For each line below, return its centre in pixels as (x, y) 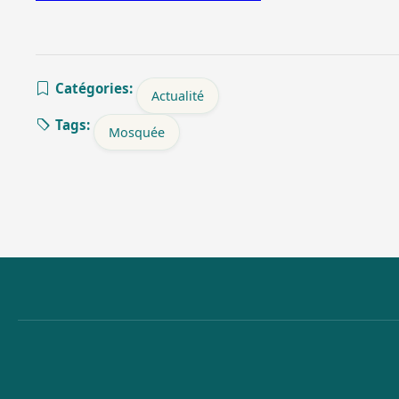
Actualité (178, 96)
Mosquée (137, 132)
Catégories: (94, 88)
